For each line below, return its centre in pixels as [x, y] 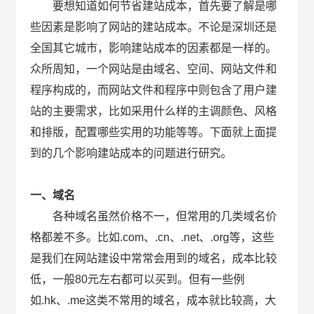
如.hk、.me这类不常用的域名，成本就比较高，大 [153, 300]
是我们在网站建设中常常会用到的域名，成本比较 [154, 258]
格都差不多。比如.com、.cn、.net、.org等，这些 [152, 237]
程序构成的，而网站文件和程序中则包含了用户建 [154, 90]
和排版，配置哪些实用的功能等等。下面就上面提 [154, 132]
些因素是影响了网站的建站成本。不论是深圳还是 [154, 27]
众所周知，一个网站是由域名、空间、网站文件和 [154, 69]
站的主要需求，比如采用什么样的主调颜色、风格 [154, 111]
